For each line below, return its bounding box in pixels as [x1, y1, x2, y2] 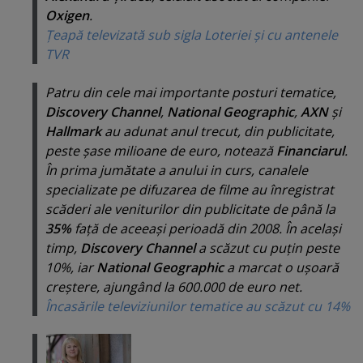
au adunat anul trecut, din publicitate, [105, 122, 335, 140]
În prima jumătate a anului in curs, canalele [45, 160, 308, 179]
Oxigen [45, 6, 89, 25]
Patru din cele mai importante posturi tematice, [45, 83, 336, 101]
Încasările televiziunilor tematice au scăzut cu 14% [45, 297, 350, 315]
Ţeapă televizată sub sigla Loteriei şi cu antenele [45, 26, 338, 45]
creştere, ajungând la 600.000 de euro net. [45, 277, 302, 296]
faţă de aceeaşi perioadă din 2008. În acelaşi [75, 219, 341, 237]
